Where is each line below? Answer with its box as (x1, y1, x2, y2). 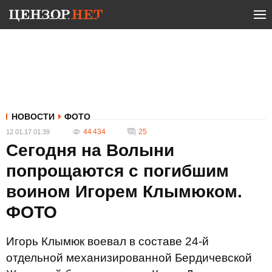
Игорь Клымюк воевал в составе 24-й (6, 235, 209, 248)
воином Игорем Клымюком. (6, 182, 242, 201)
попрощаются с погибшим (6, 161, 229, 180)
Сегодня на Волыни (6, 141, 174, 160)
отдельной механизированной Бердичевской (6, 251, 252, 264)
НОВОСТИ (12, 112, 55, 121)
